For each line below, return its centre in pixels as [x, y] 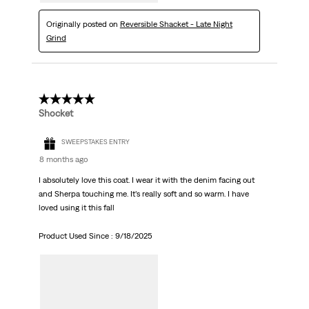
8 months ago [63, 160]
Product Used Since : [77, 236]
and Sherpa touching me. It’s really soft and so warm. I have [143, 194]
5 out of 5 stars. [76, 100]
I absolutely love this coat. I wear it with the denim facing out [146, 180]
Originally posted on [83, 24]
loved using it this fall [76, 208]
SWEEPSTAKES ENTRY [95, 141]
